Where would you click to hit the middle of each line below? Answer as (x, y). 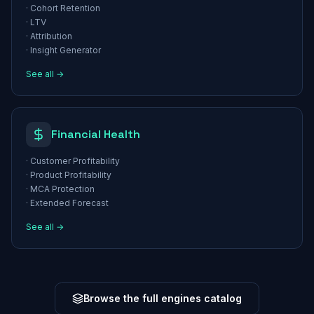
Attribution (51, 36)
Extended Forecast (69, 203)
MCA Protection (62, 189)
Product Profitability (71, 175)
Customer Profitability (75, 161)
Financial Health (96, 134)
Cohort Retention (65, 8)
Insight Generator (66, 50)
